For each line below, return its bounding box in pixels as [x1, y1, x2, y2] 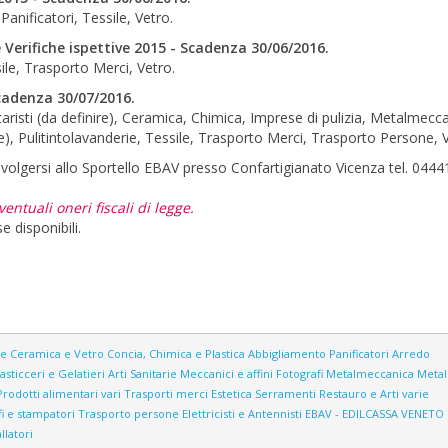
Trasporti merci [124, 386, 208, 401]
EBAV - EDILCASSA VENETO [305, 406, 444, 421]
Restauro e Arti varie [319, 386, 429, 401]
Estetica [211, 386, 252, 401]
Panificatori [329, 346, 389, 361]
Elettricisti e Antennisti [182, 406, 302, 421]
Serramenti [255, 386, 316, 401]
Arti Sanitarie [108, 366, 177, 381]
